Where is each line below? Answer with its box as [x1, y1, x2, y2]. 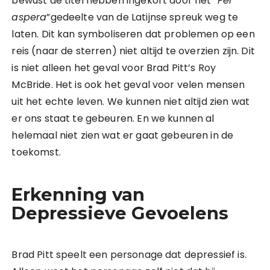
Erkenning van [11, 184, 145, 205]
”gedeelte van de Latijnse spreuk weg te [46, 10, 239, 24]
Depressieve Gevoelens [11, 202, 229, 224]
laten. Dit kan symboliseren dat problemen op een [11, 27, 255, 41]
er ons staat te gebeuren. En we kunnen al [11, 111, 215, 125]
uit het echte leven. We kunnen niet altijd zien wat [11, 95, 250, 108]
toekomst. [11, 145, 63, 159]
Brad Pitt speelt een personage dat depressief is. [11, 248, 246, 262]
